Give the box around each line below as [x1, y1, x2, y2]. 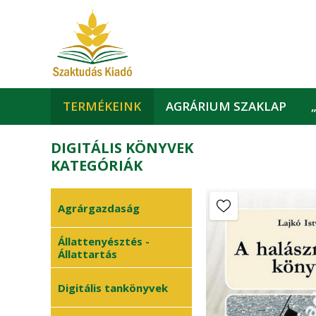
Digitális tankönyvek [58, 280, 168, 295]
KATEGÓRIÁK [51, 156, 142, 175]
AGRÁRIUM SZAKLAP [166, 98, 287, 114]
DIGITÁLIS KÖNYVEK [51, 138, 193, 157]
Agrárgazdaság [58, 200, 140, 215]
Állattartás [58, 247, 117, 261]
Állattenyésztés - [58, 234, 150, 248]
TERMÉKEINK [63, 98, 142, 114]
